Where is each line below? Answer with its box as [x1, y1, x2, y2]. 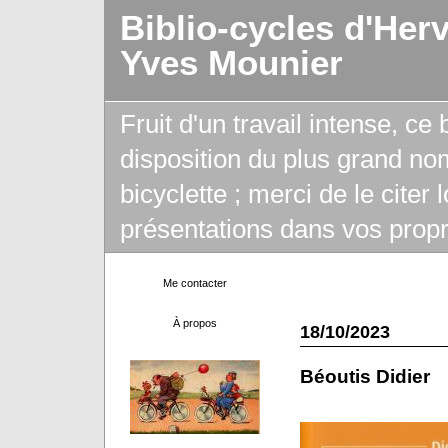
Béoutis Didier [299, 366, 430, 387]
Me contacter [162, 277, 227, 289]
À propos [172, 317, 217, 329]
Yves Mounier [119, 44, 343, 82]
